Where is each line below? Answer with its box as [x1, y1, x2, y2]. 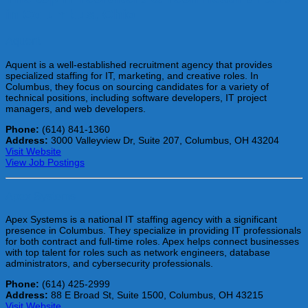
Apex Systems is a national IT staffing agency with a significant [5, 214, 277, 225]
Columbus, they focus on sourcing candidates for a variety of [5, 80, 269, 92]
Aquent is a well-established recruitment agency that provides [5, 58, 272, 70]
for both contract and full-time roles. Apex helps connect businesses [5, 236, 299, 247]
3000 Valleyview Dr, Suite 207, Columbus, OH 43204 [48, 134, 279, 146]
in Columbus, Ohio [5, 5, 135, 22]
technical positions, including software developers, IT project [5, 91, 267, 103]
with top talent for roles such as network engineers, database [5, 247, 270, 258]
